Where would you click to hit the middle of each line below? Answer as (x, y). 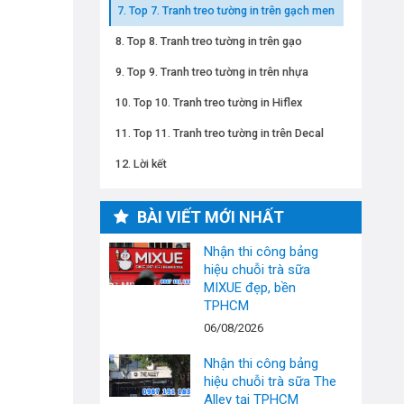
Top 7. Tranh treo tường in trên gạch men (231, 10)
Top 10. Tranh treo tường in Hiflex (217, 102)
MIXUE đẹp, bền (250, 287)
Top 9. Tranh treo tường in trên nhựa (217, 71)
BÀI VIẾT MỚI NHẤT (209, 216)
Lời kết (150, 163)
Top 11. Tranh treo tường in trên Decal (228, 133)
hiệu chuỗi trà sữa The (270, 381)
